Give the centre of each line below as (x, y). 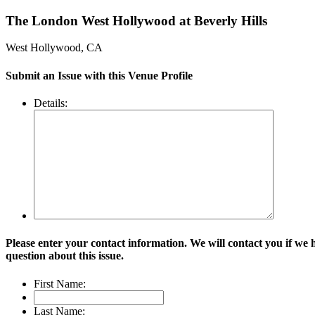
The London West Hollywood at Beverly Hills (136, 20)
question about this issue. (65, 256)
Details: (51, 103)
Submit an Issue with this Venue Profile (99, 75)
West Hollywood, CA (54, 48)
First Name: (60, 283)
